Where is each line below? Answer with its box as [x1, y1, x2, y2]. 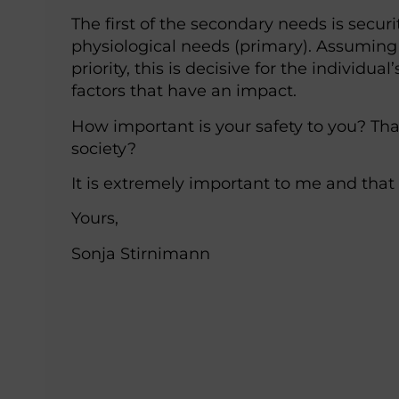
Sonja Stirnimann [71, 242, 210, 264]
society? [71, 137, 136, 159]
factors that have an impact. [71, 80, 297, 102]
